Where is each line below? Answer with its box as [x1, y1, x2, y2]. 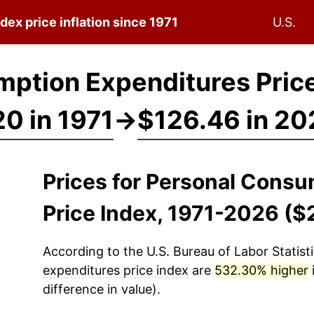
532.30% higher [214, 263, 308, 278]
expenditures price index [42, 263, 189, 278]
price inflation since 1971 [22, 15, 178, 29]
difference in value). [42, 282, 161, 296]
